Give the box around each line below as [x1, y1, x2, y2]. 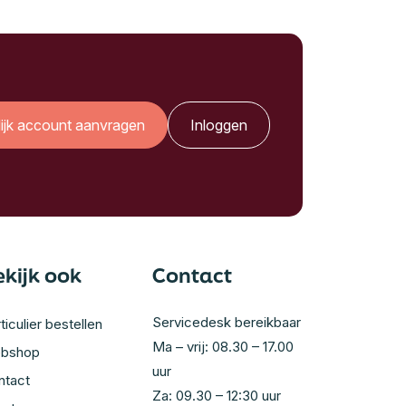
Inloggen [190, 116, 247, 135]
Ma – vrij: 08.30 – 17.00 [152, 338, 294, 356]
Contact [152, 262, 232, 289]
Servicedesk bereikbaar [152, 314, 301, 332]
